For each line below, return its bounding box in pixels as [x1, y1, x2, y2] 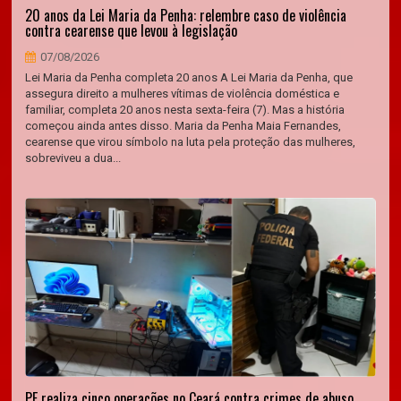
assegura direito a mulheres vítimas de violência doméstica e [25, 87, 340, 100]
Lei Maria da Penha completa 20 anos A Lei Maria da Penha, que [25, 71, 354, 84]
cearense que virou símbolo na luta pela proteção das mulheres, [25, 135, 356, 149]
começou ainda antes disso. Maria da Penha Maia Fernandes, [25, 119, 342, 132]
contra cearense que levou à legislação [25, 20, 238, 41]
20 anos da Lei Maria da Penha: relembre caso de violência [25, 4, 347, 26]
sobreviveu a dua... [25, 151, 122, 165]
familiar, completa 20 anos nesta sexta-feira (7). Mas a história [25, 103, 346, 116]
